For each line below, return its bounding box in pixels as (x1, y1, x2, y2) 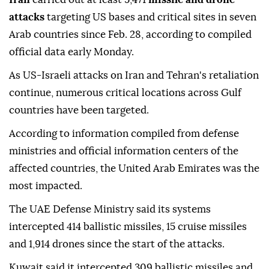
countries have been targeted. (9, 105, 149, 116)
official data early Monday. (9, 47, 134, 58)
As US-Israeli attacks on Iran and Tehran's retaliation (9, 70, 259, 81)
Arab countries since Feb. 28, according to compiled (9, 29, 252, 40)
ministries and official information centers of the (9, 146, 238, 157)
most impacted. (9, 181, 82, 192)
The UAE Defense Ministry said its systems (9, 204, 211, 215)
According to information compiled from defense (9, 128, 239, 139)
